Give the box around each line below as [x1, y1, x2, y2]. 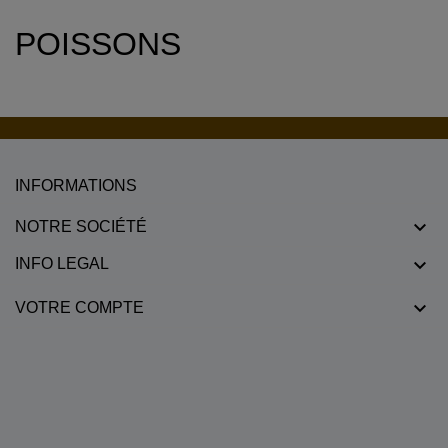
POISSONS [15, 25, 181, 62]
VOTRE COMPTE [15, 298, 144, 316]
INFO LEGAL [15, 255, 109, 273]
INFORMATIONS [15, 176, 137, 194]
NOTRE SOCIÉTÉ [15, 217, 147, 235]
